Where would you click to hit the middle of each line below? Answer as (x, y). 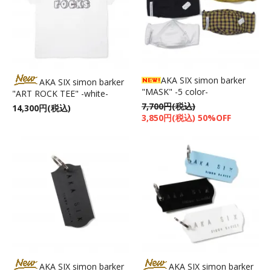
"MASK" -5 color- (175, 91)
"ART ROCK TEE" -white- (60, 93)
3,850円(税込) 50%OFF (186, 117)
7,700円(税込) (168, 106)
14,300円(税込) (41, 108)
